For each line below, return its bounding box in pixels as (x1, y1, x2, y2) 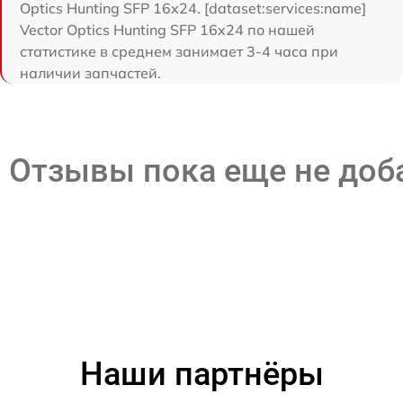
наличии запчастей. (20, 64, 161, 82)
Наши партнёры (79, 355, 324, 393)
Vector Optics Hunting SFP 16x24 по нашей (20, 21, 315, 39)
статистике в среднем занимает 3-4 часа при (20, 42, 338, 60)
